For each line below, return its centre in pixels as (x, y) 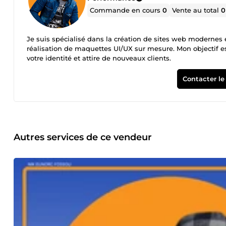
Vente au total (197, 10)
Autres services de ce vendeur (83, 137)
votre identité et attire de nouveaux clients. (99, 58)
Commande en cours (126, 10)
